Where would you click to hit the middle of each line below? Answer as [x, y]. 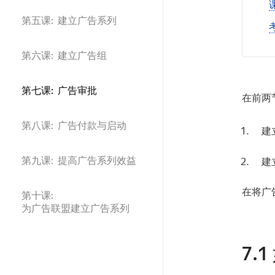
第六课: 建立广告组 [64, 56]
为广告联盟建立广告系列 [76, 208]
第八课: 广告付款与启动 [74, 126]
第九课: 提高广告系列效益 [79, 161]
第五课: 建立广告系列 [69, 21]
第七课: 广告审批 [59, 91]
